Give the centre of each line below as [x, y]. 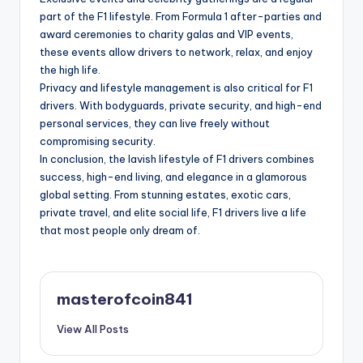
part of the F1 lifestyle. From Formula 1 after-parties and [181, 16]
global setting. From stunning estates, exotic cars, [165, 194]
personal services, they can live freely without [155, 123]
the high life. [70, 69]
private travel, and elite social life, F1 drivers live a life [173, 212]
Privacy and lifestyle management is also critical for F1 [176, 87]
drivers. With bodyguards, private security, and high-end [181, 105]
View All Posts [93, 329]
